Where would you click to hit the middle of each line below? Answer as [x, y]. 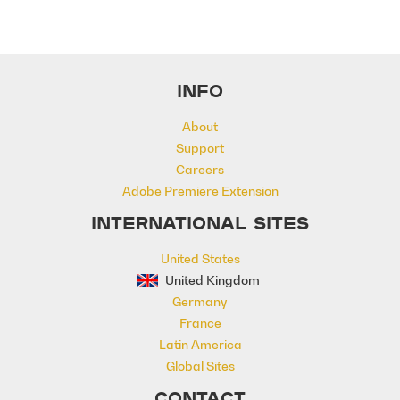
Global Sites [200, 366]
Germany [200, 301]
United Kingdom [211, 280]
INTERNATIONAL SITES [200, 223]
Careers [200, 169]
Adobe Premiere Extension [200, 191]
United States [200, 258]
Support [200, 148]
